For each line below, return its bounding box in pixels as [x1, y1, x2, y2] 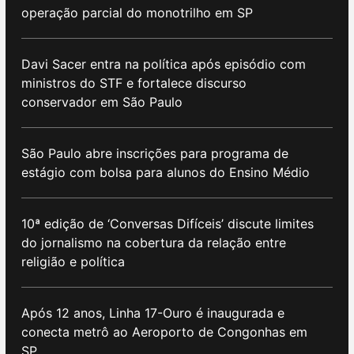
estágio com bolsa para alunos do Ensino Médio [21, 164, 310, 181]
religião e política [21, 254, 129, 270]
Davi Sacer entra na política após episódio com [21, 56, 306, 73]
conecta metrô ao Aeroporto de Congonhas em [21, 324, 307, 341]
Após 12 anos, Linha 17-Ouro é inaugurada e [21, 305, 284, 322]
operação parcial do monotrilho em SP [21, 5, 253, 21]
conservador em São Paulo [21, 94, 183, 111]
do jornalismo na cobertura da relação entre [21, 235, 286, 251]
